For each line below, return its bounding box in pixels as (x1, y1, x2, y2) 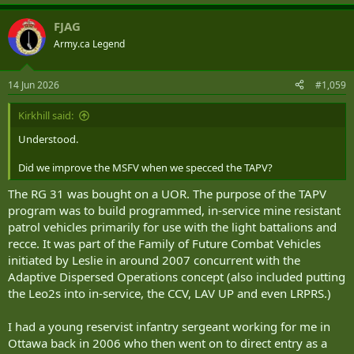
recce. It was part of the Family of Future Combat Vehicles (8, 235, 321, 252)
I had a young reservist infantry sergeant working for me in (8, 318, 330, 335)
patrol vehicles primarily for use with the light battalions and (8, 219, 337, 235)
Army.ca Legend (54, 37, 125, 51)
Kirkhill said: (18, 107, 73, 122)
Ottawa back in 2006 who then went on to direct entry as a (8, 335, 327, 352)
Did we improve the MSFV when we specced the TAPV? (18, 160, 273, 175)
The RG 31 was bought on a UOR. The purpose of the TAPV (8, 186, 326, 202)
